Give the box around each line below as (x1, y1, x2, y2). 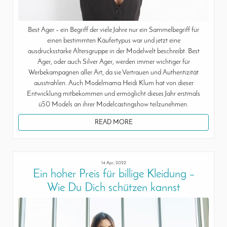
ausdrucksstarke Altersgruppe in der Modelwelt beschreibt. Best (27, 48, 200, 56)
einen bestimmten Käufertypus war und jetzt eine (47, 37, 180, 45)
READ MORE (94, 119, 133, 126)
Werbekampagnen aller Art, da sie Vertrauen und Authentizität (28, 69, 199, 77)
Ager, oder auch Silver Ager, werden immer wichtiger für (37, 58, 190, 66)
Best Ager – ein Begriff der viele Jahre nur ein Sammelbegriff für (28, 26, 199, 34)
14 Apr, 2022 (101, 160, 126, 165)
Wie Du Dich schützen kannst (47, 182, 180, 194)
